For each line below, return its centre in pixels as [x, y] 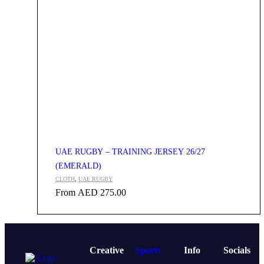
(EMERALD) [78, 166]
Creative [106, 250]
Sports [148, 250]
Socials [237, 250]
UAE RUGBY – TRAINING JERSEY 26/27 [130, 152]
